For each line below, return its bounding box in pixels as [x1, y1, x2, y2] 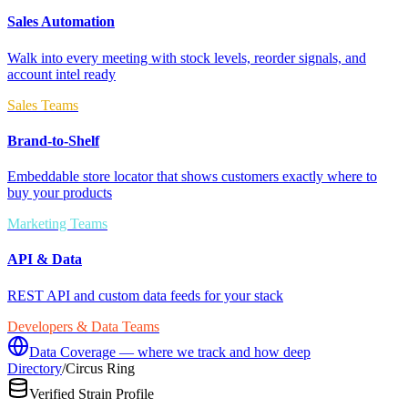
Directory [7, 360, 62, 376]
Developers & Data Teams [7, 318, 159, 334]
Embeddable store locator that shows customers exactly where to [7, 168, 377, 185]
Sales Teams [7, 97, 78, 113]
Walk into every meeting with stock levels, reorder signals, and [7, 49, 366, 66]
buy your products [7, 185, 112, 201]
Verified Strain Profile [29, 385, 154, 402]
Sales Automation [7, 14, 115, 30]
